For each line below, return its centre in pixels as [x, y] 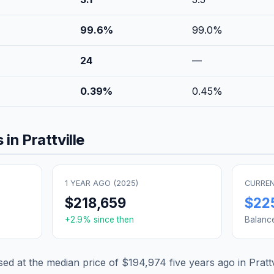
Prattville [53, 139]
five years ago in [208, 262]
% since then [108, 219]
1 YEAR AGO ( [90, 183]
